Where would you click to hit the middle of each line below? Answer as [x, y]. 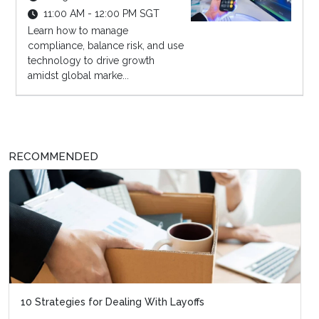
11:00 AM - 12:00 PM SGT [101, 14]
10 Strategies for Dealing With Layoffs [113, 302]
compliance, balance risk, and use [105, 46]
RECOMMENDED [53, 157]
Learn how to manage [78, 31]
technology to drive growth [91, 61]
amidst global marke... [78, 76]
